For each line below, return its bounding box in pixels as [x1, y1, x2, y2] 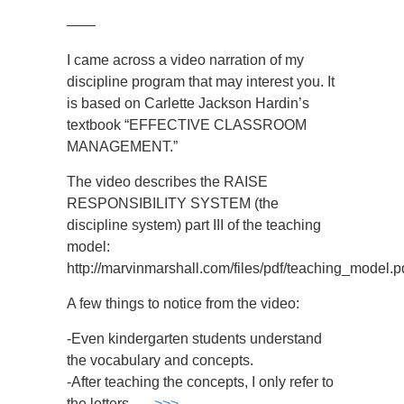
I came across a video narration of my [67, 52, 304, 68]
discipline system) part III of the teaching [67, 217, 321, 233]
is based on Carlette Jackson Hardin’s [67, 96, 309, 111]
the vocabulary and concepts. [67, 353, 253, 368]
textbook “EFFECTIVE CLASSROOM [67, 117, 307, 133]
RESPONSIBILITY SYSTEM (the [67, 196, 279, 211]
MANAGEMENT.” [67, 139, 178, 154]
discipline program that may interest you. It [67, 74, 335, 89]
